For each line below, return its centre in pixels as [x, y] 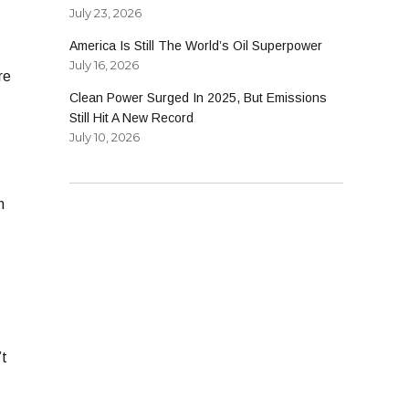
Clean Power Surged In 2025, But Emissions [198, 98]
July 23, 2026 [105, 13]
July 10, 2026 [105, 137]
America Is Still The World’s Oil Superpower [196, 46]
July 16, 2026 [104, 65]
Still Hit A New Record [131, 118]
